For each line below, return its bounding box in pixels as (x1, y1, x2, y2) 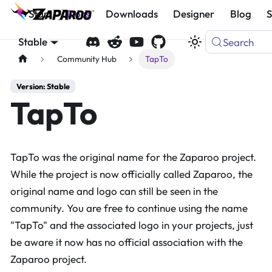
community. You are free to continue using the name (10, 201, 248, 214)
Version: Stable (16, 81, 70, 92)
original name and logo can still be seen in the (10, 184, 218, 197)
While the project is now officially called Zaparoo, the (10, 167, 253, 180)
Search (223, 35, 254, 49)
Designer (173, 7, 215, 20)
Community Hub (56, 53, 117, 65)
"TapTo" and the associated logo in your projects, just (10, 218, 253, 231)
